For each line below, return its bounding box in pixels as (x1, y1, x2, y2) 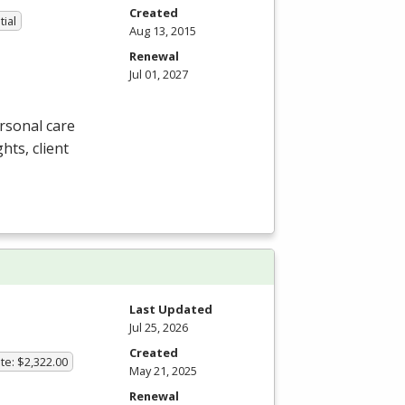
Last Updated (129, 301, 212, 318)
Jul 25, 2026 (129, 319, 188, 336)
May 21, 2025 (129, 363, 197, 380)
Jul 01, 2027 (129, 65, 188, 82)
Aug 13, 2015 (129, 22, 196, 39)
